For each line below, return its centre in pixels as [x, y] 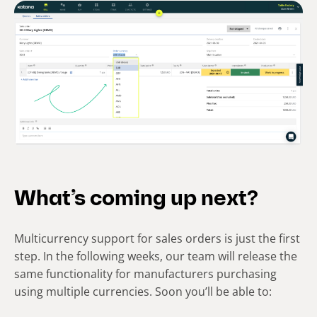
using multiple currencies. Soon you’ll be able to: [143, 291]
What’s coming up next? [136, 200]
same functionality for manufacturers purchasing [145, 273]
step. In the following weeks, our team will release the [156, 256]
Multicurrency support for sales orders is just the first [157, 238]
